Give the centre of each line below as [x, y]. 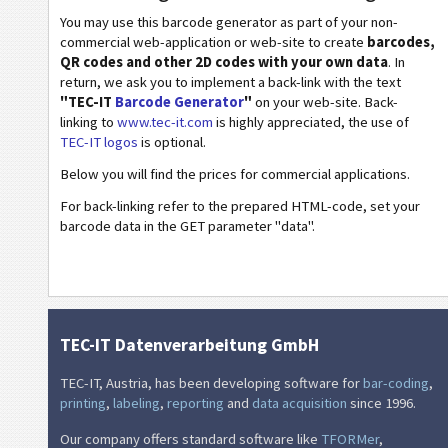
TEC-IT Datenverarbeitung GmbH [189, 345]
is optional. [172, 142]
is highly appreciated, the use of [311, 122]
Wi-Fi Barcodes [184, 29]
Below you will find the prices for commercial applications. [235, 174]
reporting [195, 403]
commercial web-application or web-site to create [213, 42]
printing [83, 403]
